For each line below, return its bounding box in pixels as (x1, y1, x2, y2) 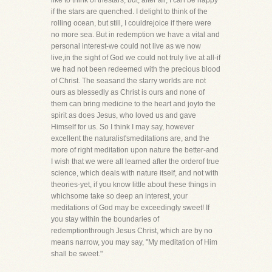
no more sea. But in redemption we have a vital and (51, 30, 220, 39)
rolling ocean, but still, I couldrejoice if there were (51, 19, 211, 27)
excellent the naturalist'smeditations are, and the (51, 134, 209, 143)
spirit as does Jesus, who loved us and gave (51, 111, 196, 120)
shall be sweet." (51, 250, 103, 258)
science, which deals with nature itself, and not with (51, 169, 219, 177)
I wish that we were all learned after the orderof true (51, 157, 219, 166)
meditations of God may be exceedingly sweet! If (51, 203, 209, 212)
